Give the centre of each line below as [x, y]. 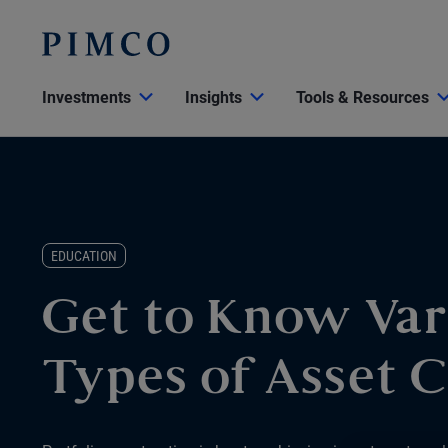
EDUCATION [84, 256]
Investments [86, 97]
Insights [213, 97]
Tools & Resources [362, 97]
